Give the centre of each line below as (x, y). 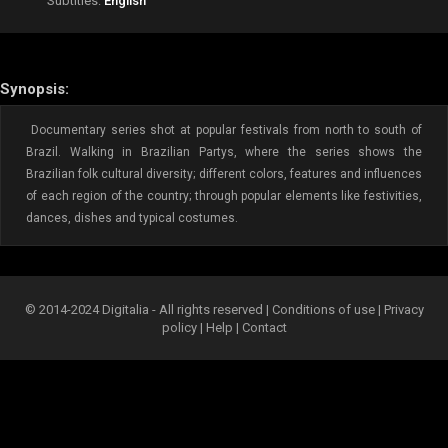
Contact (264, 327)
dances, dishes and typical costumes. (132, 218)
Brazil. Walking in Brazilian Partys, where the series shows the (224, 152)
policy (179, 327)
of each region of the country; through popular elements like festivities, (224, 196)
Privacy (403, 309)
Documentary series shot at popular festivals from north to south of (224, 130)
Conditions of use (324, 309)
